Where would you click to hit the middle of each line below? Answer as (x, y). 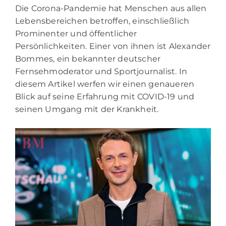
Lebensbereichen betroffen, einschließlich (102, 21)
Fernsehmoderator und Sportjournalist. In (101, 72)
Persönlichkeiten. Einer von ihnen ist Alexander (113, 46)
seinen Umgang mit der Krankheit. (87, 109)
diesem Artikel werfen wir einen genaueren (105, 84)
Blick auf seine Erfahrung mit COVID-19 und (105, 97)
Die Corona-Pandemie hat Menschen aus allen (111, 9)
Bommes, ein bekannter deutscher (88, 59)
